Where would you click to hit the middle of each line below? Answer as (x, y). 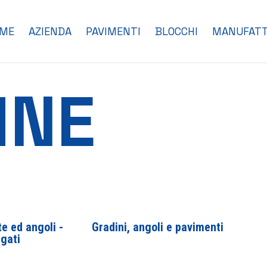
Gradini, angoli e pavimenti (158, 227)
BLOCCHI (176, 31)
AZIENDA (50, 31)
